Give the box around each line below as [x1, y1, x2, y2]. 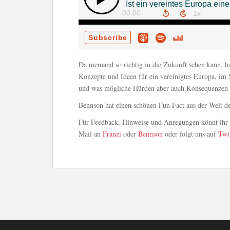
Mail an [79, 129, 103, 139]
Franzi [103, 129, 121, 139]
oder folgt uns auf [163, 129, 218, 139]
